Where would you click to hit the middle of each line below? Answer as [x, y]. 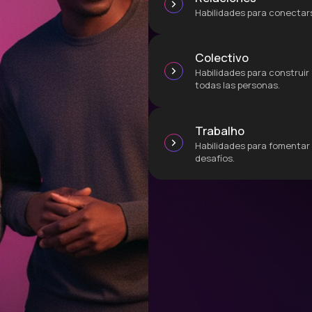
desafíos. [215, 158]
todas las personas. [238, 85]
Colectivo [222, 58]
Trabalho [220, 130]
